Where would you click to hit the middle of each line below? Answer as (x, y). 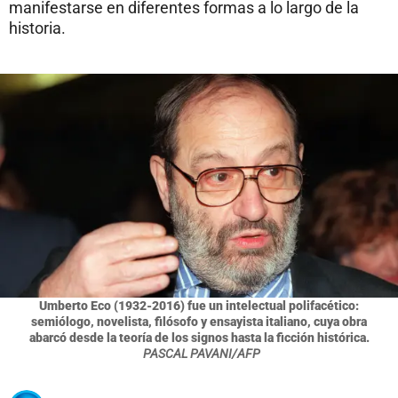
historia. (37, 28)
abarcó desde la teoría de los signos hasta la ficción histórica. (199, 337)
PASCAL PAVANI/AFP (201, 353)
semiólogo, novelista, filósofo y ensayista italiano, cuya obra (199, 321)
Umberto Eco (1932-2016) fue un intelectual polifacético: (199, 305)
